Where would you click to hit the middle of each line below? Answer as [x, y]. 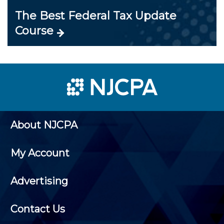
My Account [40, 153]
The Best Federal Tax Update [96, 15]
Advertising [39, 181]
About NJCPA [44, 125]
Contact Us [38, 209]
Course [34, 30]
